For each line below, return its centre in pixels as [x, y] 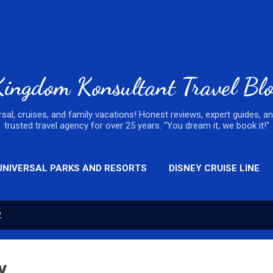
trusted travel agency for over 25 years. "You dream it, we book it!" [136, 126]
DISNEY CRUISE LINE [214, 168]
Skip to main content [136, 15]
